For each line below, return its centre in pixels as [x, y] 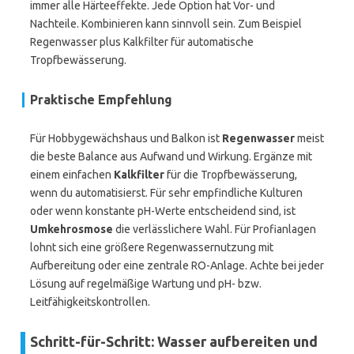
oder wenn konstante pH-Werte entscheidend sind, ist [163, 211]
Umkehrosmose [72, 229]
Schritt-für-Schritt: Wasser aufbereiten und [174, 341]
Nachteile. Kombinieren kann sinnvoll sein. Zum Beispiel [166, 24]
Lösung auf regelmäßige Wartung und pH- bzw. [146, 284]
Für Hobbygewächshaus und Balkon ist [126, 138]
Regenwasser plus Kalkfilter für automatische [142, 42]
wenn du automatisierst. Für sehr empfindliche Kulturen [166, 193]
